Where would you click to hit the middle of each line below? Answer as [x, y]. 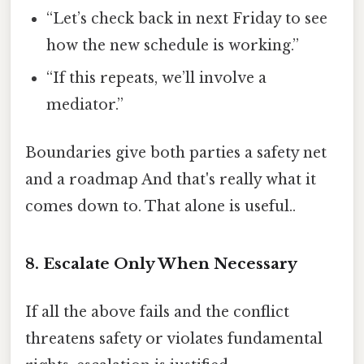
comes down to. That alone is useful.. [160, 206]
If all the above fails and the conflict [157, 312]
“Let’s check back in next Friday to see [187, 18]
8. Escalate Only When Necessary [161, 263]
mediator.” [85, 104]
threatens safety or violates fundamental [174, 338]
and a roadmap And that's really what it [171, 179]
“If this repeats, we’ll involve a [157, 78]
